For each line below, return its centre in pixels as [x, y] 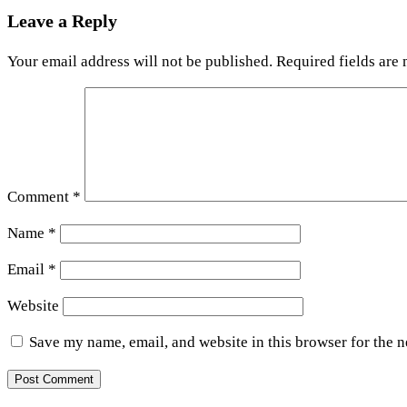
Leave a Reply [62, 20]
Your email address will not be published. [140, 61]
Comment [40, 196]
